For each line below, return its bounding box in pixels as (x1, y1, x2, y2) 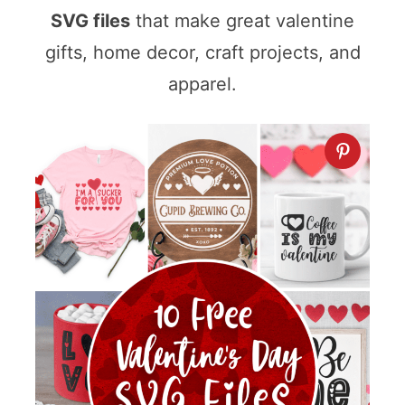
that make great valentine (130, 10, 354, 33)
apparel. (168, 73, 237, 96)
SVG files (51, 10, 130, 33)
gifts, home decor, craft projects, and (44, 42, 361, 64)
